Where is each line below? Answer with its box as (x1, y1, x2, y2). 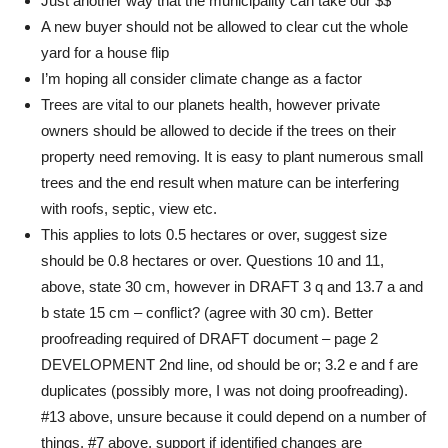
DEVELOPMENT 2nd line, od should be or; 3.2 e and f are (41, 356, 418, 373)
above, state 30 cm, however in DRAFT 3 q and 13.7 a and (41, 278, 423, 295)
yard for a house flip (41, 44, 169, 61)
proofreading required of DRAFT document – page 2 (41, 330, 378, 347)
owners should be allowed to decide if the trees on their (41, 122, 396, 139)
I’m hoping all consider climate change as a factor (41, 70, 362, 87)
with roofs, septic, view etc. (41, 200, 217, 217)
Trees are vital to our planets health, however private (41, 96, 380, 113)
